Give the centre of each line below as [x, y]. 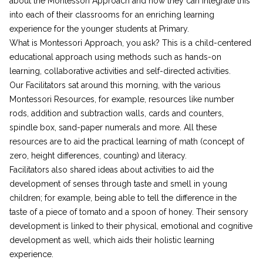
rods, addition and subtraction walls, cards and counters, [117, 113]
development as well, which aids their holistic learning [112, 240]
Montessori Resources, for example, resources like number [122, 99]
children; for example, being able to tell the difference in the [123, 198]
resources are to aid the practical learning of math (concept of [127, 141]
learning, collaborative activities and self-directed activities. [120, 71]
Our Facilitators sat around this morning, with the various [115, 85]
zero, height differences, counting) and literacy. [98, 156]
